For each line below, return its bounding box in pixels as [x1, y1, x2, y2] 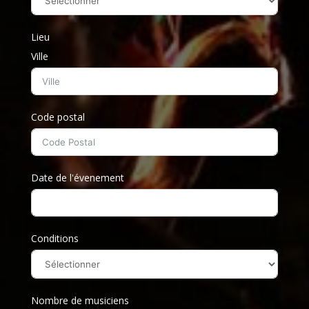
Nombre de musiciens [31, 294, 129, 307]
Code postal [31, 110, 85, 123]
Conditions [31, 232, 79, 245]
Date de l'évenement [31, 171, 124, 184]
